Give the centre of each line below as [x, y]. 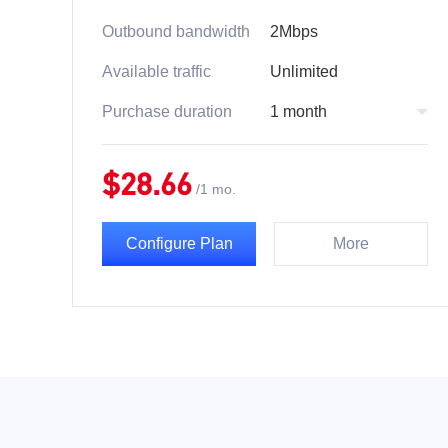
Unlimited [304, 71]
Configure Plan [179, 243]
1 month [298, 111]
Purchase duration [167, 111]
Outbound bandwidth [176, 31]
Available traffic [156, 71]
